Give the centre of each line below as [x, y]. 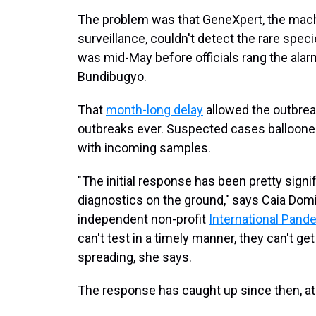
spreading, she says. [135, 257]
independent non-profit [143, 219]
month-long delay [154, 110]
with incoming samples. [144, 148]
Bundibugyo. [112, 77]
